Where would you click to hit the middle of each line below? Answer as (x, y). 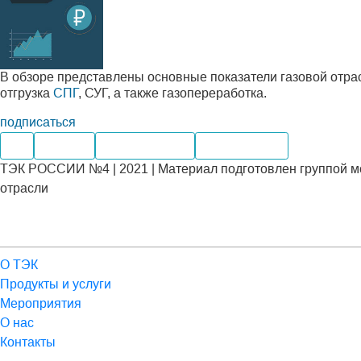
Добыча (64, 145)
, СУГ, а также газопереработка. (172, 93)
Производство (145, 145)
